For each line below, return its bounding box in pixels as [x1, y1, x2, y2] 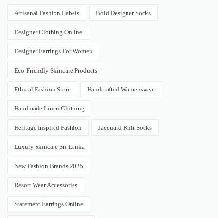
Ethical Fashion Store [14, 86, 71, 93]
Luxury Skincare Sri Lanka [14, 143, 85, 151]
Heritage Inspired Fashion [14, 124, 82, 131]
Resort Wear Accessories [14, 181, 78, 189]
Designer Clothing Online [14, 28, 83, 36]
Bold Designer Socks [96, 9, 151, 17]
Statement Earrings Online [14, 200, 84, 208]
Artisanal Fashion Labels [14, 9, 80, 17]
